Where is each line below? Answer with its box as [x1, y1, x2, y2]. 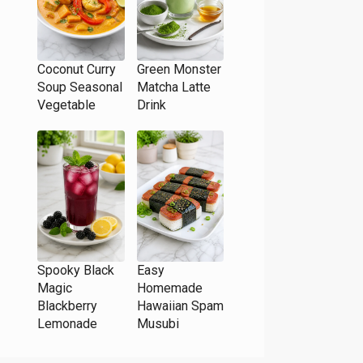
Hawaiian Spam [136, 297, 224, 314]
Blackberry [37, 297, 97, 314]
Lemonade [37, 315, 97, 331]
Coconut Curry [37, 62, 116, 78]
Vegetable [37, 97, 96, 113]
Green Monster [136, 62, 221, 78]
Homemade [136, 280, 203, 296]
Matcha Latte [136, 79, 211, 96]
